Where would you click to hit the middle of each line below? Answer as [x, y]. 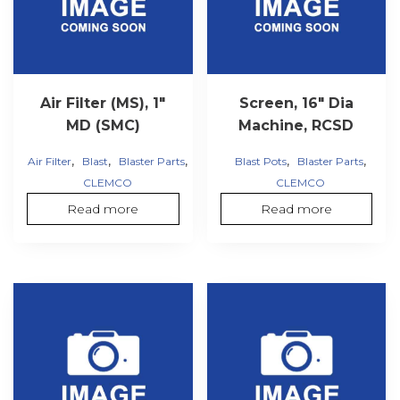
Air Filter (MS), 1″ [103, 103]
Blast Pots [261, 161]
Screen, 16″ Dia [296, 103]
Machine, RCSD [296, 125]
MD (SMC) [103, 125]
